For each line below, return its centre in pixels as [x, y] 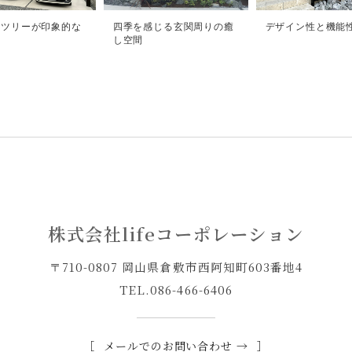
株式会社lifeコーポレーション [176, 234]
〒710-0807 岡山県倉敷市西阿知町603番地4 [176, 266]
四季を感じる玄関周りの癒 [173, 27]
